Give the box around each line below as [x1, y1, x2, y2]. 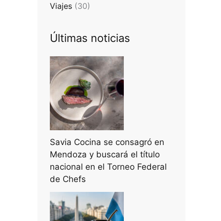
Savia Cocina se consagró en [50, 137, 164, 147]
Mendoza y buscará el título [50, 149, 160, 160]
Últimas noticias [50, 31, 130, 44]
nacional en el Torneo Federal [50, 162, 167, 172]
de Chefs [50, 174, 86, 184]
